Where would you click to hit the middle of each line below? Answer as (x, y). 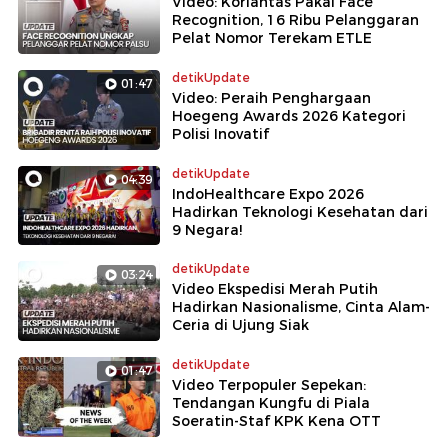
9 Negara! (207, 229)
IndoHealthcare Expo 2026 (268, 193)
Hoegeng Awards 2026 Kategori (289, 115)
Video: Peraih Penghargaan (271, 97)
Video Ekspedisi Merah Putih (275, 289)
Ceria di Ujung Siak (240, 325)
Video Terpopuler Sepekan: (269, 385)
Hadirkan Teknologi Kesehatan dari (300, 211)
